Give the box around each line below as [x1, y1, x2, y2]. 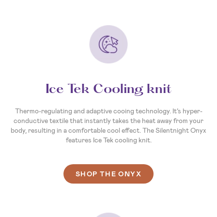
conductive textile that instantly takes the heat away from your [14, 116, 203, 125]
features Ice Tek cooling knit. [65, 136, 152, 145]
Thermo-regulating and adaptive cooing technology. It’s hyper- [15, 107, 202, 116]
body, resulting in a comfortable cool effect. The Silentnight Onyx [11, 126, 206, 135]
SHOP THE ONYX [75, 170, 142, 179]
